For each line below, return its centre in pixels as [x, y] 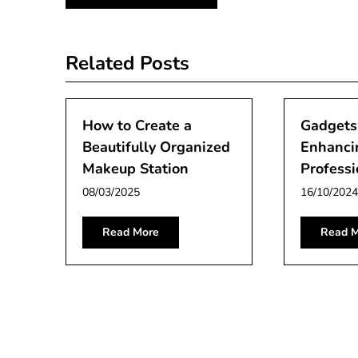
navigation [127, 20]
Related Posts [127, 63]
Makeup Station [135, 168]
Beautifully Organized [156, 147]
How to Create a [137, 125]
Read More [131, 232]
